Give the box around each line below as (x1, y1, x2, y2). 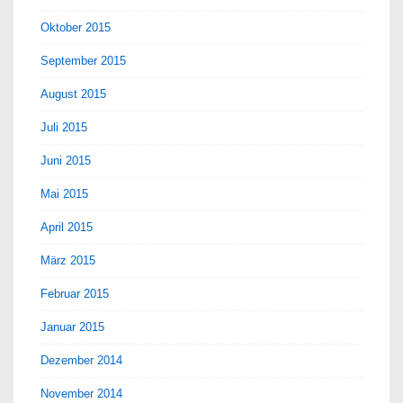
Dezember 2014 (40, 353, 122, 367)
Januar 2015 (40, 319, 104, 334)
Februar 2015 (40, 286, 109, 300)
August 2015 (40, 86, 106, 101)
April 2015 (40, 219, 93, 234)
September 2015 (40, 53, 126, 67)
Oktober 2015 (40, 20, 111, 34)
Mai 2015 (40, 186, 88, 201)
